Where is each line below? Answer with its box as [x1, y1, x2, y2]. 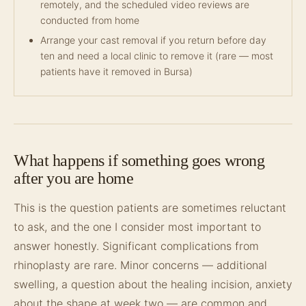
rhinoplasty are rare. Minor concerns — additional [14, 258, 267, 272]
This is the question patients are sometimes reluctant [14, 201, 286, 214]
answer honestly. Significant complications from [14, 239, 259, 253]
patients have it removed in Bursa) [40, 66, 193, 77]
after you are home [14, 169, 134, 187]
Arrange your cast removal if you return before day [40, 34, 266, 46]
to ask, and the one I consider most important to [14, 220, 261, 234]
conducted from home [40, 14, 139, 26]
